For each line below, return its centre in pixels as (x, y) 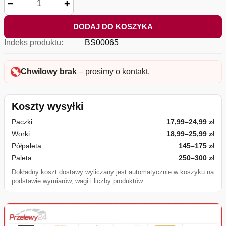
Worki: (22, 133)
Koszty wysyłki (48, 106)
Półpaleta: (27, 146)
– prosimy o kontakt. (113, 71)
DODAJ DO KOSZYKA (113, 27)
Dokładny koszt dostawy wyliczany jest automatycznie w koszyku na (113, 172)
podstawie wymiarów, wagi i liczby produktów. (78, 181)
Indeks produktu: (34, 42)
